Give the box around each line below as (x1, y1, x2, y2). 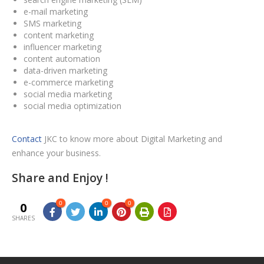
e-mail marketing (24, 6, 88, 17)
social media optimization (24, 100, 121, 111)
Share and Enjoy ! (12, 170, 108, 186)
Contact (12, 133, 42, 144)
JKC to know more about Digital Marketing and (42, 133, 222, 144)
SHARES (12, 213, 35, 222)
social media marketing (24, 88, 112, 100)
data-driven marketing (24, 65, 107, 76)
